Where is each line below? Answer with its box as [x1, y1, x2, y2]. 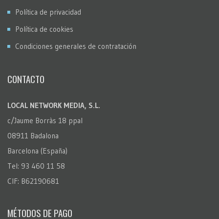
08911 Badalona [7, 131, 59, 140]
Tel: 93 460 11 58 [7, 161, 65, 171]
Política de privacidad [15, 7, 81, 17]
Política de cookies [15, 24, 73, 34]
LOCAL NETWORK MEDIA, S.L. [7, 100, 100, 110]
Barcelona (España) [7, 146, 67, 155]
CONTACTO [7, 71, 44, 86]
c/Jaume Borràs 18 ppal [7, 115, 83, 125]
